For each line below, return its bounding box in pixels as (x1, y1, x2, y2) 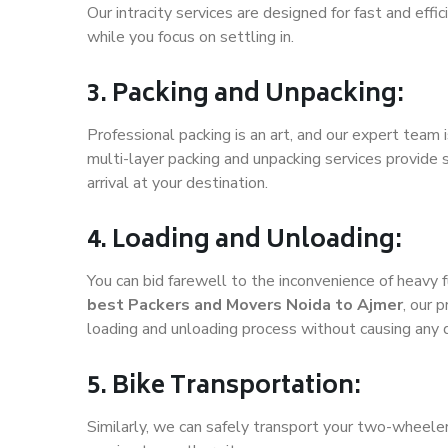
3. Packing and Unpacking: (87, 74, 404, 118)
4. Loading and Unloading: (87, 220, 402, 264)
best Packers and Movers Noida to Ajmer (87, 294, 403, 317)
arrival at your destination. (87, 172, 268, 195)
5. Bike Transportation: (87, 366, 361, 410)
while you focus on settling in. (87, 26, 294, 49)
